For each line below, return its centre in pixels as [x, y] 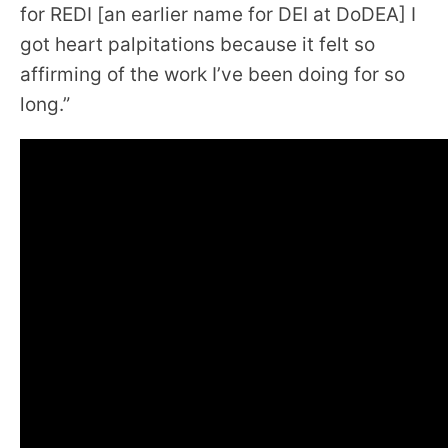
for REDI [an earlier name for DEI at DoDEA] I [218, 15]
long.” [47, 105]
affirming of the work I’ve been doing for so [212, 75]
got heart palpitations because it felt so [197, 45]
